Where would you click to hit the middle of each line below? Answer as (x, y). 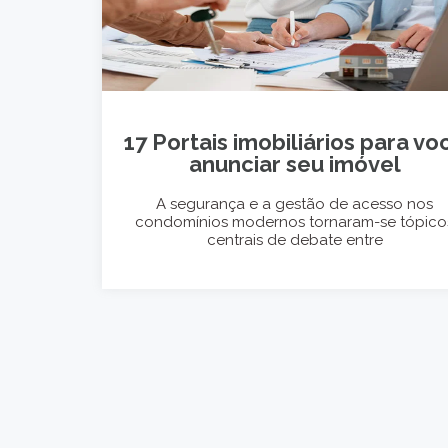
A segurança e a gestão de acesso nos (295, 204)
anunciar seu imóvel (294, 164)
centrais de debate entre (294, 240)
